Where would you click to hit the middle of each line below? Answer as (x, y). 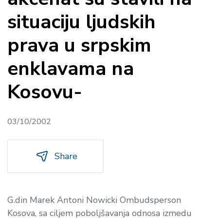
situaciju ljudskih (82, 22)
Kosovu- (45, 92)
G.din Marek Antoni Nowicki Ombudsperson (94, 200)
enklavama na (71, 68)
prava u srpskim (79, 45)
